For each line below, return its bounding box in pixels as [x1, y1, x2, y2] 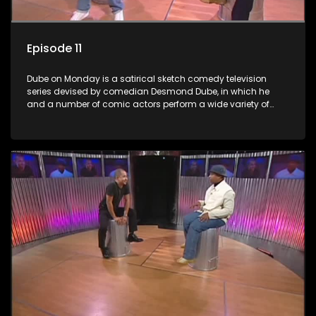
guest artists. [27, 123, 83, 136]
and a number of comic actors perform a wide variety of [27, 98, 269, 111]
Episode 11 [27, 40, 82, 57]
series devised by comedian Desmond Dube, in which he [27, 85, 269, 98]
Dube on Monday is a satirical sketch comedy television [27, 73, 267, 85]
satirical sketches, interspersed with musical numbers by [27, 111, 270, 123]
